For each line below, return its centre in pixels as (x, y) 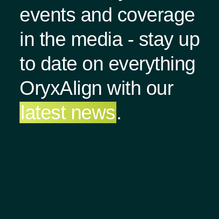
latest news (68, 112)
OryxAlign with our (96, 88)
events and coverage (107, 14)
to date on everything (108, 63)
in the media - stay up (109, 39)
